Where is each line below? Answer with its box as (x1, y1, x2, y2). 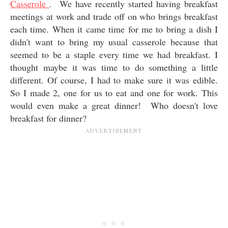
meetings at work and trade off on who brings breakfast (10, 10, 218, 22)
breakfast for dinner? (10, 111, 87, 124)
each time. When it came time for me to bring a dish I (10, 22, 218, 35)
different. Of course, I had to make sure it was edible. (10, 73, 218, 86)
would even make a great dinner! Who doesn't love (10, 99, 218, 111)
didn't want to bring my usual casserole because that (10, 35, 218, 48)
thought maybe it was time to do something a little (10, 61, 218, 73)
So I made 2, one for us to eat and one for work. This (10, 86, 218, 99)
